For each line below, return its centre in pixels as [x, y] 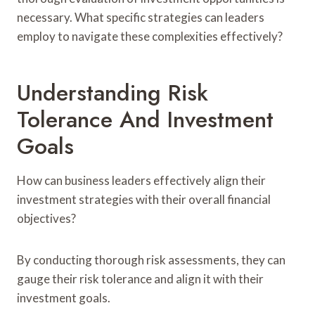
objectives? [46, 218]
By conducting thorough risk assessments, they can [151, 259]
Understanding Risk [112, 92]
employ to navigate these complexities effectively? [150, 36]
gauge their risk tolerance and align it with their [140, 278]
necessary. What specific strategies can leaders [141, 17]
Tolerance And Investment [145, 119]
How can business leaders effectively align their [141, 180]
